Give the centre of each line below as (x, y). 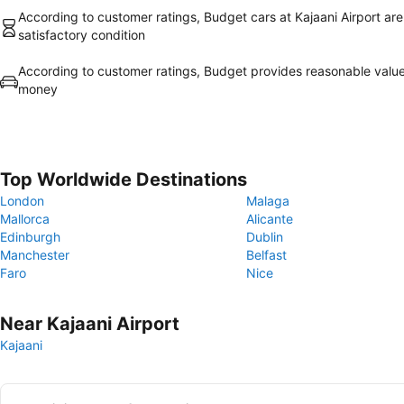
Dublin (265, 237)
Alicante (270, 219)
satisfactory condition (82, 35)
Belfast (266, 255)
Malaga (268, 201)
